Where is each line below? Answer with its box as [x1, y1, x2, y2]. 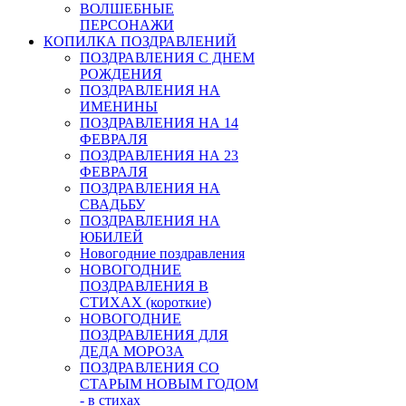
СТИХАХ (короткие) [80, 295, 211, 311]
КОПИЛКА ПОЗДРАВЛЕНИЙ [43, 34, 237, 50]
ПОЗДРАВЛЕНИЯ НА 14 [80, 115, 238, 131]
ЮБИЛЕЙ [80, 229, 143, 246]
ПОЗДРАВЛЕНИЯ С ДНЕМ [80, 50, 255, 66]
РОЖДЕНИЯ [80, 66, 162, 82]
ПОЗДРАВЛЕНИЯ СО [80, 360, 219, 376]
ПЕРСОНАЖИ [80, 17, 174, 34]
